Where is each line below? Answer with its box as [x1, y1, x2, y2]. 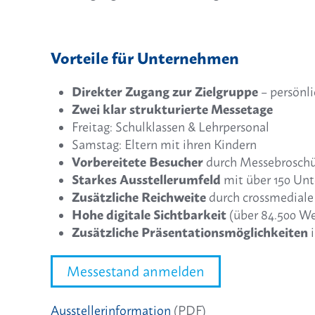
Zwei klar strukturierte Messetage [72, 101, 276, 117]
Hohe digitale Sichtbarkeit [72, 207, 226, 222]
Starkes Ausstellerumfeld [72, 172, 221, 187]
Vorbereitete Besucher [72, 154, 203, 169]
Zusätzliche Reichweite [72, 189, 206, 205]
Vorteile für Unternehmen [51, 49, 239, 67]
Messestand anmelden [67, 262, 205, 280]
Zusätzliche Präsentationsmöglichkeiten [72, 224, 308, 240]
